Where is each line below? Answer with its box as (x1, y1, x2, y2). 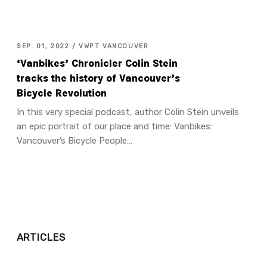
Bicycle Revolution (16, 87, 107, 99)
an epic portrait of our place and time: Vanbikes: (16, 121, 212, 132)
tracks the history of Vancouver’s (16, 72, 180, 84)
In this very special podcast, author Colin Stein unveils (16, 107, 239, 118)
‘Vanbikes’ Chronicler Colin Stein (16, 57, 178, 69)
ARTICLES (16, 232, 66, 244)
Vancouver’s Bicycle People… (16, 135, 132, 147)
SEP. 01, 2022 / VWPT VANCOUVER (16, 42, 149, 51)
